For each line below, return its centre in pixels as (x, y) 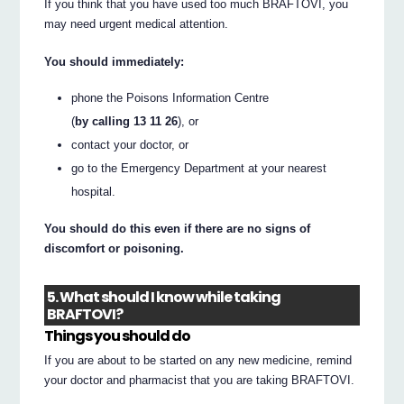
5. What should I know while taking (164, 297)
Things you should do (118, 336)
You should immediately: (115, 61)
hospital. (94, 192)
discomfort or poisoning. (115, 249)
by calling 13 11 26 (127, 122)
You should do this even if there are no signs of (178, 229)
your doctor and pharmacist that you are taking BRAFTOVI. (200, 380)
